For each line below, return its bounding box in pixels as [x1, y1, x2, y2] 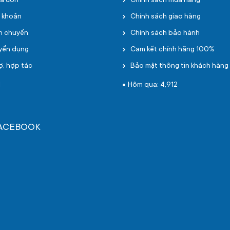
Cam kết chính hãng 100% [130, 46, 215, 54]
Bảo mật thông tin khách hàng [130, 62, 228, 70]
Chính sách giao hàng [130, 13, 201, 21]
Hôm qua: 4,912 [128, 81, 178, 89]
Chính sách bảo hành [130, 29, 200, 37]
